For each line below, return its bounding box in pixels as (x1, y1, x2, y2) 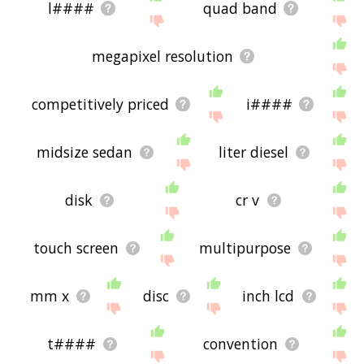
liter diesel (218, 142, 288, 162)
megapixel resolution (91, 46, 233, 67)
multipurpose (199, 238, 292, 258)
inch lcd (242, 286, 295, 306)
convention (202, 334, 278, 354)
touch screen (33, 238, 119, 258)
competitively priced (32, 94, 170, 115)
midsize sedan (36, 142, 132, 162)
